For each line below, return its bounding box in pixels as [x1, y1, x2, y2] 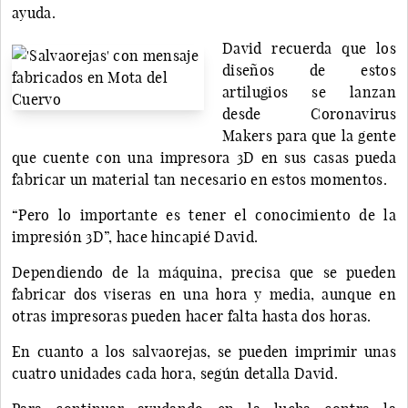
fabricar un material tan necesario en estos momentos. [12, 169, 387, 189]
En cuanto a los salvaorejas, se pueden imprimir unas [12, 342, 396, 361]
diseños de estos [222, 60, 396, 79]
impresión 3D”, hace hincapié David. [12, 227, 259, 246]
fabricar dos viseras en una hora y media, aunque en [12, 284, 396, 303]
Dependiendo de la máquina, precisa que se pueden [12, 262, 396, 281]
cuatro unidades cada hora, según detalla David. [12, 363, 339, 382]
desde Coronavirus [222, 104, 396, 123]
